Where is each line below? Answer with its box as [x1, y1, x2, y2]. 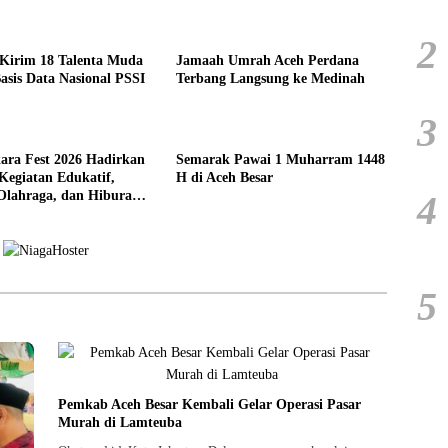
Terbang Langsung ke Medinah [175, 70, 365, 86]
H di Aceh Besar [175, 169, 273, 185]
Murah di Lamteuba [57, 415, 182, 431]
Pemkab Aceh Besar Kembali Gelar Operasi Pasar [57, 397, 361, 413]
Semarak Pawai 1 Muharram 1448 [175, 151, 385, 167]
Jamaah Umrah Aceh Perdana [175, 52, 359, 68]
